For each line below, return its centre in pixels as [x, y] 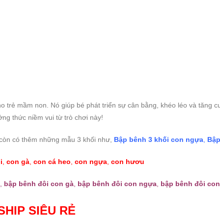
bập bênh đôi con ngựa [117, 184]
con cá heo [52, 162]
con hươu [128, 162]
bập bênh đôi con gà [39, 184]
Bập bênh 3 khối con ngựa [159, 140]
